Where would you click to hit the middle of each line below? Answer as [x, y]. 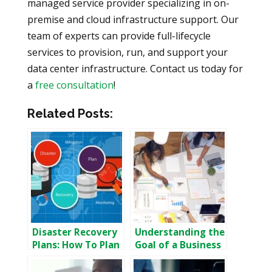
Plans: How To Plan [76, 245]
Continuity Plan [172, 258]
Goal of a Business [178, 245]
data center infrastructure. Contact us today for [135, 69]
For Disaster [60, 258]
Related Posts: [70, 114]
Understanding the [179, 233]
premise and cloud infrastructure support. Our [133, 20]
